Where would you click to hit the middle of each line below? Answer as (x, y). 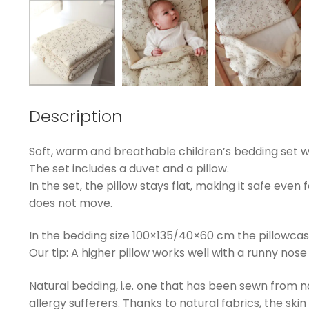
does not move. (70, 203)
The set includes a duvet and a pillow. (129, 168)
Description (76, 116)
